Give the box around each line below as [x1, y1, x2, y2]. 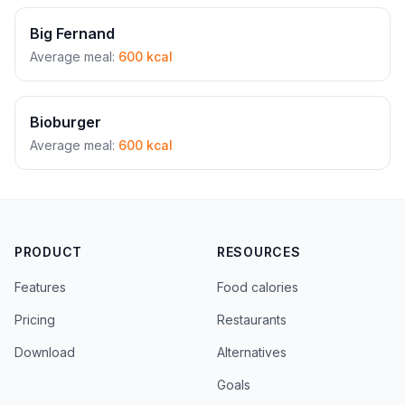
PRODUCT [14, 244, 82, 259]
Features [14, 279, 66, 295]
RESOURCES [217, 244, 301, 259]
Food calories [217, 279, 298, 295]
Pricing [14, 312, 55, 327]
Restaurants [217, 312, 287, 327]
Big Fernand [30, 24, 115, 42]
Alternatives [217, 344, 287, 360]
